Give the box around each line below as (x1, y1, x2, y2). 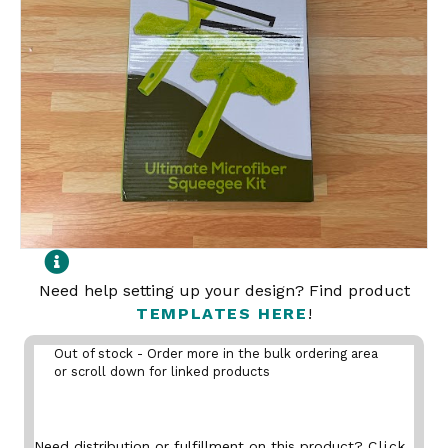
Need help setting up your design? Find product (38, 281, 410, 300)
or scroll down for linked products (54, 364, 270, 379)
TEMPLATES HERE (136, 304, 308, 323)
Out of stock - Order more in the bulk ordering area (54, 346, 378, 361)
